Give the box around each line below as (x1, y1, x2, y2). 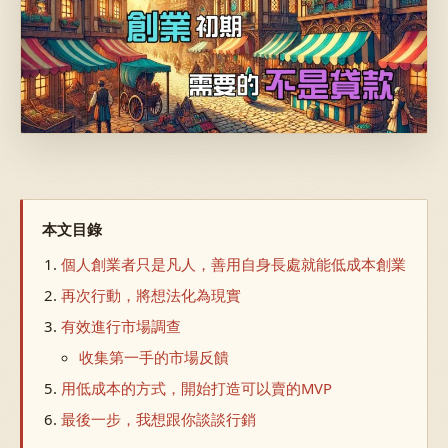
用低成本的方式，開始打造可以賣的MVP (61, 378, 333, 399)
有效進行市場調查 (61, 316, 182, 337)
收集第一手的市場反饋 (78, 347, 229, 368)
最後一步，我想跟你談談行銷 (61, 409, 257, 430)
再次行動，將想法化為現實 (61, 285, 242, 306)
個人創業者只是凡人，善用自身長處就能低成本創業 (61, 254, 407, 275)
